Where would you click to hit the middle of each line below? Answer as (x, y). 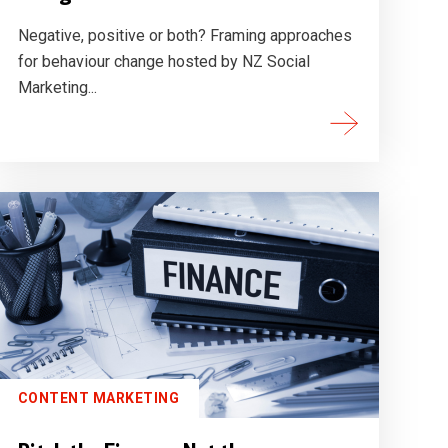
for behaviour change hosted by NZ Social (163, 61)
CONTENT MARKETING (98, 398)
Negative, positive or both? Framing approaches (184, 35)
